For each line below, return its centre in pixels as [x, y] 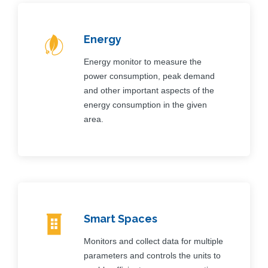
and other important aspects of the [149, 90]
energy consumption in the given [145, 104]
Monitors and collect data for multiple [153, 241]
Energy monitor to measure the [143, 61]
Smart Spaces [121, 218]
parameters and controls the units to [152, 255]
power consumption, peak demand [149, 76]
